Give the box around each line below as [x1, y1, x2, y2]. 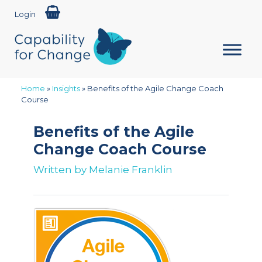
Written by [33, 164, 89, 176]
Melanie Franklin [88, 164, 173, 176]
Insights [51, 83, 80, 93]
